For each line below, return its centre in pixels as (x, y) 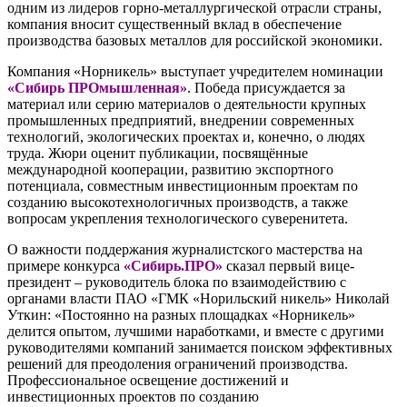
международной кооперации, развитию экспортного (170, 169)
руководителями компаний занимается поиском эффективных (200, 347)
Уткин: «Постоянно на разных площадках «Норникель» (181, 314)
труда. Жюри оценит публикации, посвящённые (158, 153)
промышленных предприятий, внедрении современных (181, 120)
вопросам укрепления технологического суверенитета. (178, 218)
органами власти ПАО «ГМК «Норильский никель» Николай (199, 298)
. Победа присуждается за (266, 87)
